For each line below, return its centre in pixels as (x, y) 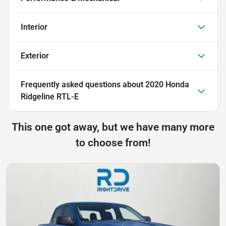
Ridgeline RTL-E (50, 96)
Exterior (35, 55)
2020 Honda (167, 84)
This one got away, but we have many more (113, 127)
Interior (34, 27)
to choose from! (113, 143)
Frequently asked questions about (83, 84)
